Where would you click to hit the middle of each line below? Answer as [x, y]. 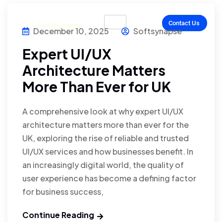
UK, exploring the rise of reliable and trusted [106, 138]
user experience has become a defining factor [109, 178]
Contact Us [184, 23]
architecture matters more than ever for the [106, 124]
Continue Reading [58, 215]
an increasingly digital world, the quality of [103, 165]
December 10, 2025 [71, 31]
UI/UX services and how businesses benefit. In [108, 151]
